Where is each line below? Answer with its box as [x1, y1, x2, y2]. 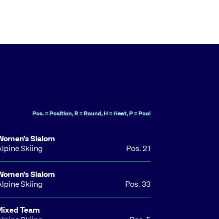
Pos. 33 [125, 179, 151, 189]
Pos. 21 [126, 144, 151, 153]
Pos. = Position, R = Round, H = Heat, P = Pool [32, 110, 151, 117]
